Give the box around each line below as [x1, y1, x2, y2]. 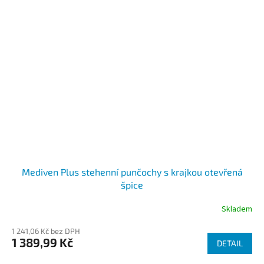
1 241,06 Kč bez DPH [12, 226, 80, 236]
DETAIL [217, 238, 243, 249]
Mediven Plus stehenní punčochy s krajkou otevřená [21, 166, 243, 178]
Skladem [222, 203, 252, 215]
